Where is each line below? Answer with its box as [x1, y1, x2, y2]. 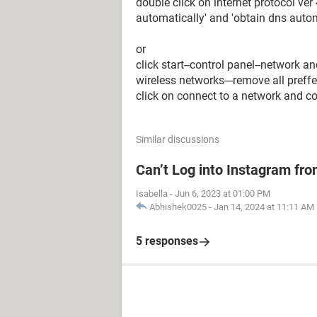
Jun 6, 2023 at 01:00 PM [175, 188, 270, 199]
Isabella [136, 188, 168, 199]
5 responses [136, 234, 198, 248]
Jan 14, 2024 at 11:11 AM [214, 202, 314, 212]
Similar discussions [136, 134, 219, 145]
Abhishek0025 [149, 202, 207, 212]
